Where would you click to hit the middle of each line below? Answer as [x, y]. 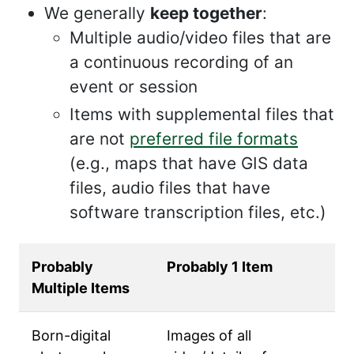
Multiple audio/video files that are [200, 38]
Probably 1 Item [220, 267]
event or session [134, 87]
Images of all [209, 335]
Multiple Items [81, 288]
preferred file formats [214, 139]
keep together [206, 13]
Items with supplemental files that [202, 114]
